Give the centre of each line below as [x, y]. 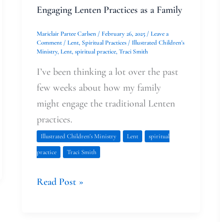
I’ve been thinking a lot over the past [107, 72]
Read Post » [60, 182]
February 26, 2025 [124, 34]
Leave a [159, 34]
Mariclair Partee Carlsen [67, 34]
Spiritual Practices [104, 43]
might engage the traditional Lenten [106, 104]
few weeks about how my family [99, 88]
